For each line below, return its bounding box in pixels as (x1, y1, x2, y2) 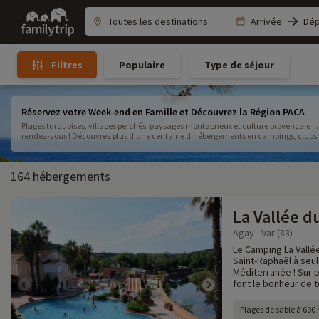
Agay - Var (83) (233, 226, 293, 239)
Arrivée (251, 15, 282, 28)
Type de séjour (204, 58, 274, 71)
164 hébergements (11, 168, 110, 184)
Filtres (51, 58, 83, 71)
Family (21, 6, 48, 19)
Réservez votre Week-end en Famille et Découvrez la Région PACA (21, 105, 305, 118)
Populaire (118, 58, 165, 71)
